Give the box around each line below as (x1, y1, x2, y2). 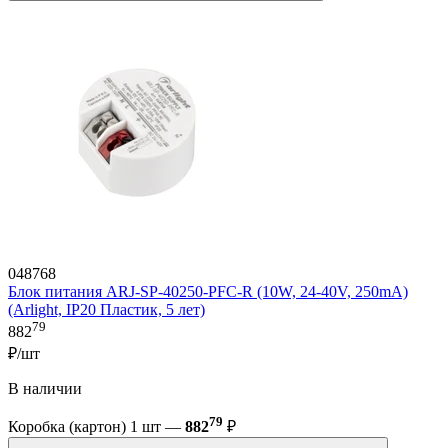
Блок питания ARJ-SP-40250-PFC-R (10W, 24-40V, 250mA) (8, 283, 408, 301)
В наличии (8, 379, 82, 397)
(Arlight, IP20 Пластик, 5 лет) (8, 301, 205, 319)
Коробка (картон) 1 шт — (8, 418, 185, 436)
